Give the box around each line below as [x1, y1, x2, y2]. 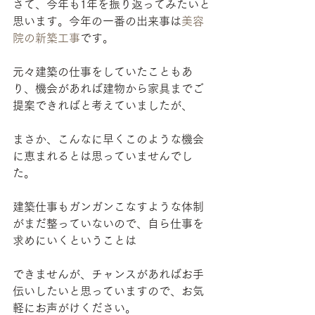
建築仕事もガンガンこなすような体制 [13, 201, 204, 213]
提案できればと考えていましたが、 [13, 100, 193, 112]
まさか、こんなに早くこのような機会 [13, 134, 204, 146]
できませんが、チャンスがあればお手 [13, 269, 204, 281]
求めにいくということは [13, 235, 136, 247]
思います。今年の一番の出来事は [13, 15, 181, 27]
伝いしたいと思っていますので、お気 [13, 285, 204, 297]
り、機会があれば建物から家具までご [13, 83, 204, 95]
